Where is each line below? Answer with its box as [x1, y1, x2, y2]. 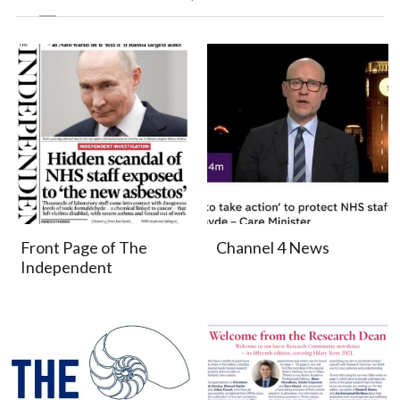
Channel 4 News [216, 237, 330, 257]
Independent [21, 256, 113, 277]
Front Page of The [21, 237, 148, 257]
